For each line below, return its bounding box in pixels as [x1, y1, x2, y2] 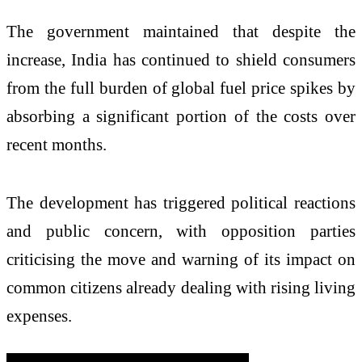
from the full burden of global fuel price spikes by [6, 78, 356, 98]
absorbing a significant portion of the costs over [6, 107, 356, 126]
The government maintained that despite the [6, 22, 356, 41]
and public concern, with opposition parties [6, 221, 356, 241]
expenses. [6, 306, 72, 326]
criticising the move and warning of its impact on [6, 250, 356, 269]
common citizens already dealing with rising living [6, 278, 356, 297]
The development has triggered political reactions [6, 193, 356, 213]
